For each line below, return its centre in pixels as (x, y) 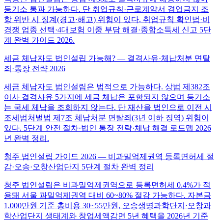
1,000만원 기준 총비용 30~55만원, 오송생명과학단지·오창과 (108, 205)
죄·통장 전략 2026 (35, 68)
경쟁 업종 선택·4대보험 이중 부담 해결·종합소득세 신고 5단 (108, 29)
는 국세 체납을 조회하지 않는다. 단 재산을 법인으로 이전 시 (108, 107)
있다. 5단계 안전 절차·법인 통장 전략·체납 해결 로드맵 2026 (108, 128)
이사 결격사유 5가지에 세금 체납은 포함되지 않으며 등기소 (107, 97)
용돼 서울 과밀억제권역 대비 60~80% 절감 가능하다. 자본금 (108, 195)
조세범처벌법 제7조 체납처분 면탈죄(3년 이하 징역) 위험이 (107, 117)
